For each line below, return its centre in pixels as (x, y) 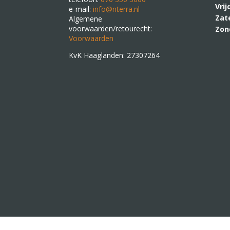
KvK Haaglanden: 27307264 (114, 55)
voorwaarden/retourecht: (111, 28)
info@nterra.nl (117, 9)
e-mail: (81, 9)
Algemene (86, 19)
